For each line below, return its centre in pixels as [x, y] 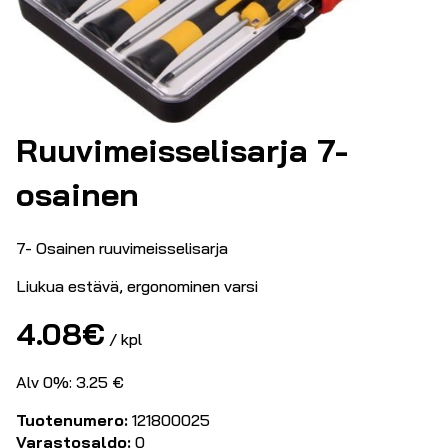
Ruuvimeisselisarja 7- [182, 150]
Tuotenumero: [72, 420]
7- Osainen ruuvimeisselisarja [122, 248]
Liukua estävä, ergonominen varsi [137, 286]
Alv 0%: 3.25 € [70, 382]
